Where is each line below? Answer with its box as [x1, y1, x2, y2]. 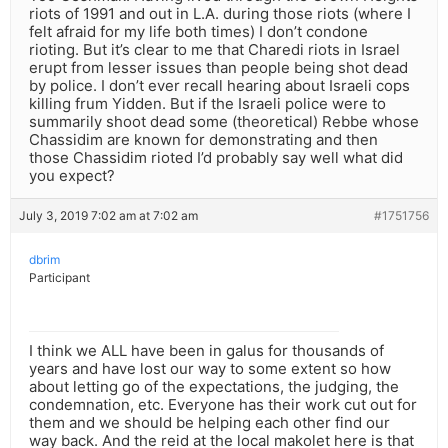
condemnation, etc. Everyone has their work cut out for [29, 395, 417, 415]
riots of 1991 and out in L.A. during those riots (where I [29, 4, 411, 24]
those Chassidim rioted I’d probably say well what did [29, 148, 403, 168]
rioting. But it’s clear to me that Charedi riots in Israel [29, 40, 400, 60]
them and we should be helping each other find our [29, 413, 390, 433]
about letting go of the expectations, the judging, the [29, 377, 399, 397]
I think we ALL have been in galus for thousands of [29, 341, 384, 361]
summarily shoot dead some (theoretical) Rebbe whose [29, 112, 419, 132]
